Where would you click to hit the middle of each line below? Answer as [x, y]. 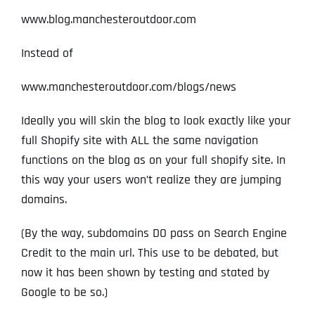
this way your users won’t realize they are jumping [151, 180]
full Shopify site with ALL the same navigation [140, 141]
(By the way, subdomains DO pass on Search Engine [154, 233]
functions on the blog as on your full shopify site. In [153, 160]
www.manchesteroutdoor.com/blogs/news [129, 87]
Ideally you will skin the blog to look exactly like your [156, 121]
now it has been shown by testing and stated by [145, 273]
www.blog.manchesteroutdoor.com [109, 20]
